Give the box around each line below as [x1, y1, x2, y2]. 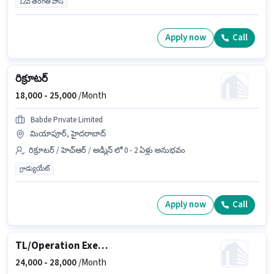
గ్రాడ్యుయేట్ [20, 163, 50, 173]
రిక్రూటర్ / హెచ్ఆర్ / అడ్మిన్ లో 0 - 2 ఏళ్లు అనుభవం [29, 144, 185, 156]
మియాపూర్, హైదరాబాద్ [30, 128, 106, 139]
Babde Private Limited [31, 114, 103, 125]
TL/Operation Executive [98, 238, 108, 253]
